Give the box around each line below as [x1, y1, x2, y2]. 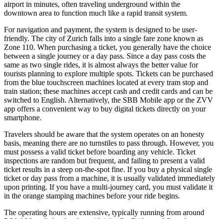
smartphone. [4, 113, 42, 122]
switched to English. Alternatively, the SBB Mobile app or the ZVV [4, 96, 213, 105]
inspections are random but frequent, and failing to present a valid [4, 156, 205, 165]
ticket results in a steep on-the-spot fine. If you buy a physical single [4, 165, 212, 174]
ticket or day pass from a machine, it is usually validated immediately [4, 174, 215, 183]
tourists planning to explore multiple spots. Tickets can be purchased [4, 69, 213, 78]
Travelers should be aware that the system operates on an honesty [4, 130, 204, 139]
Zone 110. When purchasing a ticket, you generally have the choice [4, 43, 211, 52]
